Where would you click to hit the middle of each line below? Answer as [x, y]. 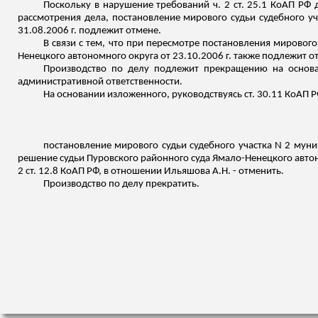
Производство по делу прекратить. [121, 184]
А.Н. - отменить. [247, 171]
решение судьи [53, 159]
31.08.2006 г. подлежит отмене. [89, 31]
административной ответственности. [100, 82]
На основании [75, 95]
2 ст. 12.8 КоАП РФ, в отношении [91, 171]
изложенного [137, 95]
